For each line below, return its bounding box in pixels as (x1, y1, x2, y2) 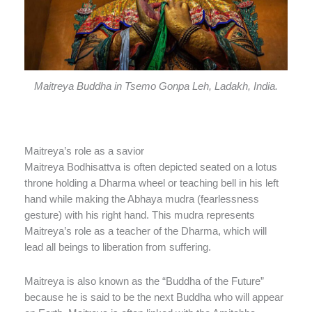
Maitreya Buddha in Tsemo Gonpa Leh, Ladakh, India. (34, 80, 278, 92)
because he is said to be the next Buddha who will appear (24, 291, 283, 303)
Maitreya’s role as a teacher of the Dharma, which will (24, 226, 267, 237)
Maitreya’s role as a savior (24, 146, 144, 157)
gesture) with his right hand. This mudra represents (24, 210, 255, 221)
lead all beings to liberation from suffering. (24, 242, 211, 253)
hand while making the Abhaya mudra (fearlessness (24, 194, 259, 205)
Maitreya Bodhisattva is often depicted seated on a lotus (24, 162, 277, 173)
